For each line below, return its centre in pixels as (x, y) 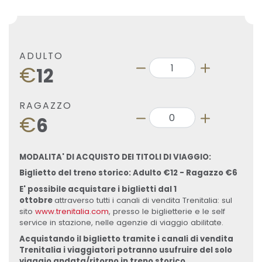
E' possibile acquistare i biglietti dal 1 (98, 189)
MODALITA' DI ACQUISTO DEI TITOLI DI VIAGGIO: (115, 157)
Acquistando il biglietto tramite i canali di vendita (126, 239)
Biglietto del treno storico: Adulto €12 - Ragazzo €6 (128, 173)
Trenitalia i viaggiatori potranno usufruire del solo (125, 250)
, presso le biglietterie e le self (167, 212)
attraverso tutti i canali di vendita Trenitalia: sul (143, 201)
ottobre (37, 201)
